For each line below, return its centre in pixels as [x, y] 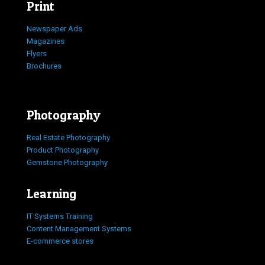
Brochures [44, 66]
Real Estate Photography [68, 137]
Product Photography [63, 150]
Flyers [37, 53]
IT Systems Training [60, 216]
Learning [51, 193]
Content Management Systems [79, 228]
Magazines [46, 41]
